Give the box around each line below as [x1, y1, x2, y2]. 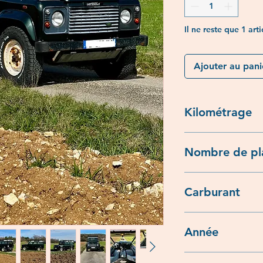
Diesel [184, 212, 208, 223]
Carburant [184, 184, 240, 199]
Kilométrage [184, 104, 252, 119]
